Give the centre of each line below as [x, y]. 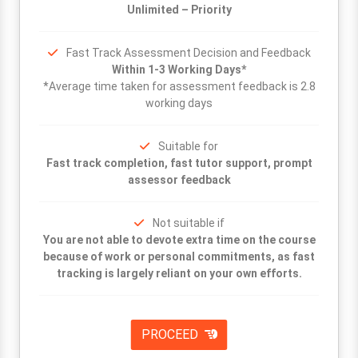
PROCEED [171, 334]
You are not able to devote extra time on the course [179, 240]
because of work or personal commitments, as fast [179, 257]
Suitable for [188, 146]
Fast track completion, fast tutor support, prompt [179, 163]
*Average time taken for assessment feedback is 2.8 [179, 86]
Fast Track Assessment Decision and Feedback [188, 53]
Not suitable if [188, 223]
